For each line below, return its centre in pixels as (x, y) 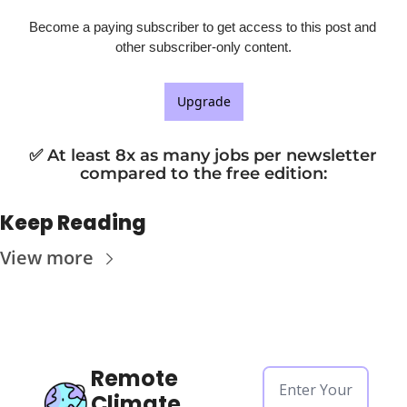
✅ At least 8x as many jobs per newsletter (203, 156)
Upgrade (203, 102)
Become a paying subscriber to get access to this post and (203, 27)
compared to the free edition (202, 174)
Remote (134, 379)
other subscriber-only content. (203, 47)
